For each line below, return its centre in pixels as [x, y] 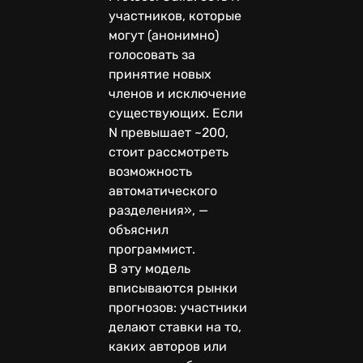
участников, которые [175, 15]
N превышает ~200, [169, 132]
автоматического [163, 190]
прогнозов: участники [178, 307]
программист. [154, 249]
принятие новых [160, 74]
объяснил [139, 229]
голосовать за [152, 54]
